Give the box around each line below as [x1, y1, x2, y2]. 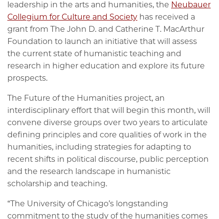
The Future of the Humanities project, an [7, 93, 165, 103]
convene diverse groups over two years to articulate [7, 117, 208, 127]
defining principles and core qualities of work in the [7, 130, 207, 139]
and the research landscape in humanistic [7, 166, 171, 176]
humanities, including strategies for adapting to [7, 142, 191, 152]
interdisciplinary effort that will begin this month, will [7, 105, 210, 115]
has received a [139, 12, 195, 22]
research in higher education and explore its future [7, 61, 205, 70]
